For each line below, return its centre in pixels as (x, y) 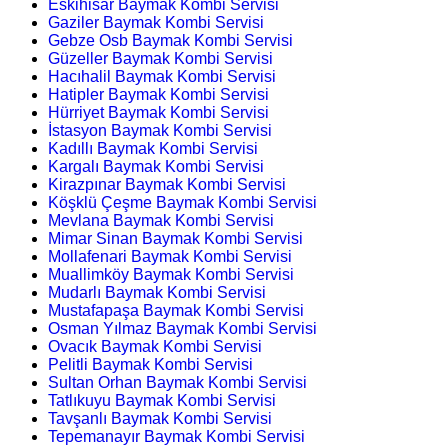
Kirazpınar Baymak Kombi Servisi (167, 184)
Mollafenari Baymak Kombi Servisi (170, 256)
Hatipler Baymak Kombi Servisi (158, 94)
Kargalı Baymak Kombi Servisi (156, 166)
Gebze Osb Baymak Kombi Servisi (170, 40)
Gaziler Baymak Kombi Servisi (156, 22)
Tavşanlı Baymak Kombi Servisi (160, 418)
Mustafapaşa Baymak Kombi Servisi (176, 310)
